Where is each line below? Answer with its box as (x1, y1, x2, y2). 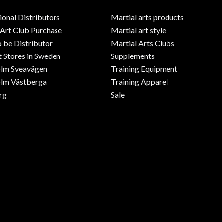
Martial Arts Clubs (111, 38, 174, 48)
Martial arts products (111, 12, 184, 22)
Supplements (111, 51, 155, 61)
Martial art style (111, 25, 166, 35)
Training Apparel (111, 77, 168, 87)
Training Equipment (111, 64, 177, 74)
